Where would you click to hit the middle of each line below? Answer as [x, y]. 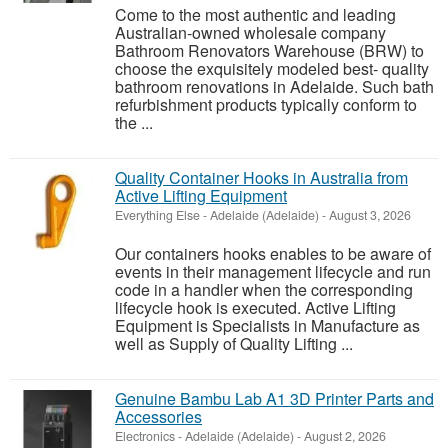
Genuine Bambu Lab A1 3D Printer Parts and [274, 398]
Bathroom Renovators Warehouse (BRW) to [269, 50]
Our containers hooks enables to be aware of [273, 253]
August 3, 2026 [368, 215]
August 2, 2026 [343, 436]
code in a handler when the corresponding [264, 289]
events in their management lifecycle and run [273, 271]
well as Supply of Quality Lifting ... [234, 343]
